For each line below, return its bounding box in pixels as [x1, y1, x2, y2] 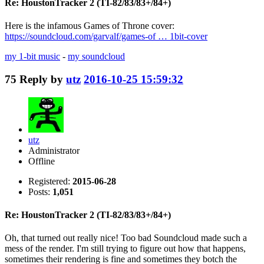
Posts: [28, 186, 52, 197]
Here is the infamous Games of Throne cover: [5, 21, 174, 31]
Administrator [28, 145, 80, 156]
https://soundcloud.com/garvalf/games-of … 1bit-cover [5, 31, 207, 42]
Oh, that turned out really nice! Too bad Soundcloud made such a [5, 233, 247, 243]
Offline [28, 156, 55, 166]
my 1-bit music [5, 51, 60, 62]
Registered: [28, 176, 72, 186]
